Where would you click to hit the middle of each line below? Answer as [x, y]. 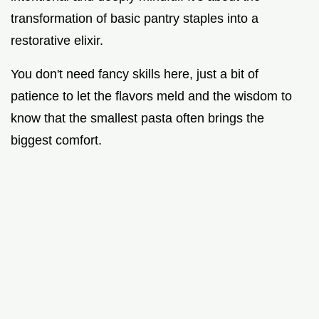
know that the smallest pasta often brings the [137, 118]
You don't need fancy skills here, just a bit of [135, 74]
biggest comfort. [56, 140]
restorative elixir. [57, 40]
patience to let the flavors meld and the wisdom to [151, 96]
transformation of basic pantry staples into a [135, 18]
